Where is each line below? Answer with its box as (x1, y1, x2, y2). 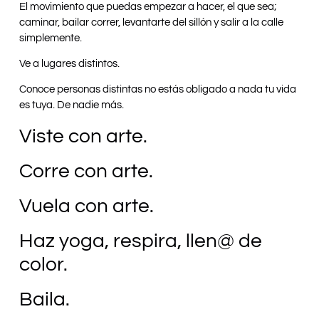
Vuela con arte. (19, 196, 154, 217)
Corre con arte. (19, 161, 153, 182)
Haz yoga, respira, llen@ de (19, 231, 262, 252)
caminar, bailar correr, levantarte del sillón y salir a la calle (19, 16, 283, 28)
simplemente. (19, 32, 82, 43)
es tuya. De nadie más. (19, 100, 124, 111)
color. (19, 254, 68, 276)
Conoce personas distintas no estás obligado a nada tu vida (19, 84, 296, 95)
